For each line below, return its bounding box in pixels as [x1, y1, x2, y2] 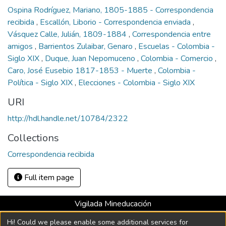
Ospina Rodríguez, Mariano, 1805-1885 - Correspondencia [8, 5, 213, 16]
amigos [8, 41, 35, 52]
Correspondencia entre [132, 29, 211, 40]
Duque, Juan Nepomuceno [45, 53, 137, 64]
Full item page [22, 172, 74, 183]
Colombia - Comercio [141, 53, 215, 64]
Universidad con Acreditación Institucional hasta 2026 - [16, 210, 210, 221]
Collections [8, 131, 59, 145]
